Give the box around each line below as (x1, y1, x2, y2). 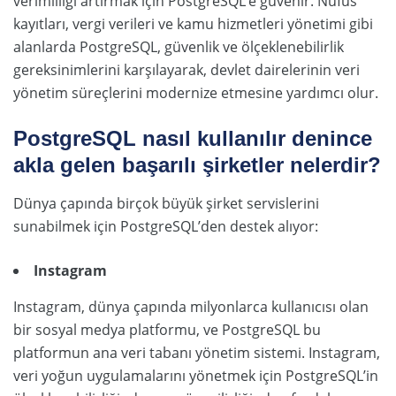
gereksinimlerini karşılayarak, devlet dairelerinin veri (13, 59, 360, 80)
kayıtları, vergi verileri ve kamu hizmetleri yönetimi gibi (13, 13, 373, 34)
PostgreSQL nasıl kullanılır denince (13, 126, 372, 150)
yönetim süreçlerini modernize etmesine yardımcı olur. (13, 82, 378, 103)
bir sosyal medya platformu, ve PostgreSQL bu (13, 319, 321, 339)
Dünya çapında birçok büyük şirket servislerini (13, 193, 319, 213)
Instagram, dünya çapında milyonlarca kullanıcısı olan (13, 296, 369, 316)
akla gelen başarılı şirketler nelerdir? (13, 152, 381, 177)
